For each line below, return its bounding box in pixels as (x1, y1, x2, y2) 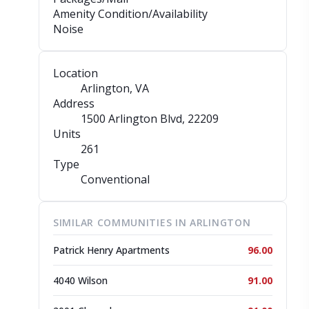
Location (53, 66, 98, 81)
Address (53, 96, 94, 111)
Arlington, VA (81, 81, 149, 96)
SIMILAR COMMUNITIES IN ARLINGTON (53, 216, 251, 229)
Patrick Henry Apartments (53, 243, 170, 257)
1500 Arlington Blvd (81, 111, 182, 126)
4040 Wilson (53, 274, 108, 287)
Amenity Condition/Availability (53, 6, 208, 21)
